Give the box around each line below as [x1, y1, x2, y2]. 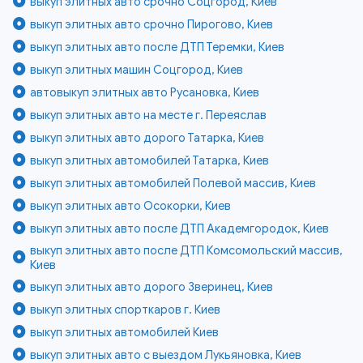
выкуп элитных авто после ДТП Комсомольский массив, [30, 243, 344, 258]
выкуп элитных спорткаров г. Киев [30, 302, 221, 318]
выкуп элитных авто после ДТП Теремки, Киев [30, 40, 285, 55]
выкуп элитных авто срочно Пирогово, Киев [30, 17, 274, 32]
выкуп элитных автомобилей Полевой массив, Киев [30, 176, 317, 191]
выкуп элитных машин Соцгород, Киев [30, 62, 244, 78]
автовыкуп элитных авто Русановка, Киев [30, 85, 260, 100]
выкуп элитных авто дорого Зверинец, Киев [30, 280, 274, 295]
